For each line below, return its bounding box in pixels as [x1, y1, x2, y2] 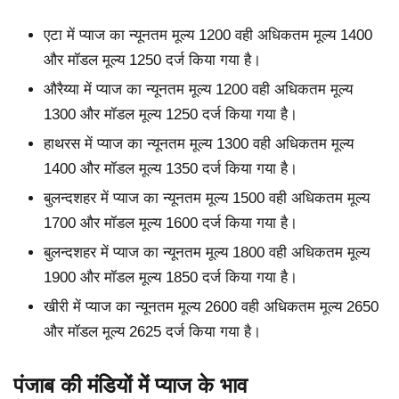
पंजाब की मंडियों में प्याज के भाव [13, 372, 248, 397]
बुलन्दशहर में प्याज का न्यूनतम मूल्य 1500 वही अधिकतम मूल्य [44, 189, 370, 207]
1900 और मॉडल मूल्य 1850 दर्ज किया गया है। [44, 269, 297, 287]
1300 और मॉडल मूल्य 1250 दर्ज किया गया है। [44, 105, 297, 123]
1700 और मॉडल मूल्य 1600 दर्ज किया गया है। [44, 214, 297, 232]
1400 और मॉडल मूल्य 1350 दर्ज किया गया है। [44, 159, 297, 177]
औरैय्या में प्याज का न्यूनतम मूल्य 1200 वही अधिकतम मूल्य [44, 80, 353, 98]
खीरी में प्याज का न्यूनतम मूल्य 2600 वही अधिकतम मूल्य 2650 [44, 298, 379, 316]
